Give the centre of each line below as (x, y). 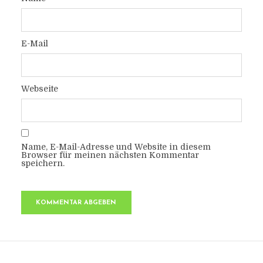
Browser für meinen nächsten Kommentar (110, 155)
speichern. (43, 163)
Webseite (39, 89)
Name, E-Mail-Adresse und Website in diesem (116, 147)
